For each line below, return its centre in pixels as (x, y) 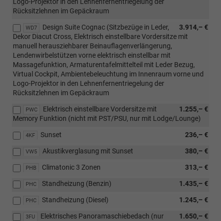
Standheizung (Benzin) (77, 183)
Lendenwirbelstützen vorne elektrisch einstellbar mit (92, 55)
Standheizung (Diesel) (75, 200)
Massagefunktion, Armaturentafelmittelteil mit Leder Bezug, (104, 64)
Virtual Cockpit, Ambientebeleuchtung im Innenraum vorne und (108, 74)
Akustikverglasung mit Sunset (88, 151)
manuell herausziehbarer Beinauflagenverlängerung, (92, 46)
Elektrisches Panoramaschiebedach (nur (102, 216)
